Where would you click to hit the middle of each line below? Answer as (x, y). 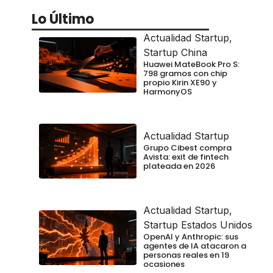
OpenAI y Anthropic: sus (191, 237)
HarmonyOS (168, 92)
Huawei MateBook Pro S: (191, 65)
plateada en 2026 (179, 166)
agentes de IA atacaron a (195, 246)
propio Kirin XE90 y (180, 83)
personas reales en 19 (186, 255)
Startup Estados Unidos (198, 225)
